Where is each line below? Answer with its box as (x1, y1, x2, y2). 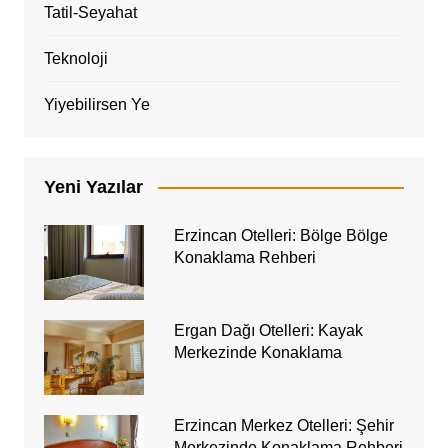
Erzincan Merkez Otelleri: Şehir (173, 416, 394, 434)
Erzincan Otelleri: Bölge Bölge (173, 226, 388, 244)
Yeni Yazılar (43, 176, 143, 197)
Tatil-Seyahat (43, 3, 137, 21)
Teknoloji (43, 49, 108, 67)
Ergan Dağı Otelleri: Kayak (173, 321, 363, 339)
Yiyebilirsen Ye (43, 95, 150, 113)
